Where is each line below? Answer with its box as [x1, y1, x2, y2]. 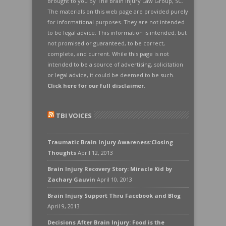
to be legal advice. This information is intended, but [47, 29, 187, 36]
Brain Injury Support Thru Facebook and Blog [47, 192, 181, 199]
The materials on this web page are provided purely [47, 8, 188, 15]
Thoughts [47, 149, 76, 156]
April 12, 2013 [78, 149, 113, 156]
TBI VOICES [56, 111, 92, 120]
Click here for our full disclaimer [47, 82, 144, 89]
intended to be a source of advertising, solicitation [47, 61, 183, 68]
